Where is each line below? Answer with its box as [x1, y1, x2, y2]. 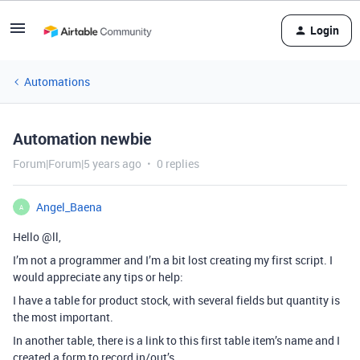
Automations [24, 74, 90, 89]
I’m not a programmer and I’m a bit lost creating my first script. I [13, 252, 333, 268]
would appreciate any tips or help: [13, 269, 183, 284]
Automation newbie [13, 128, 152, 149]
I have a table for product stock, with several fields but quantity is [13, 292, 340, 308]
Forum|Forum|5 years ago [13, 156, 141, 171]
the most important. [13, 309, 113, 325]
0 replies [157, 156, 199, 171]
